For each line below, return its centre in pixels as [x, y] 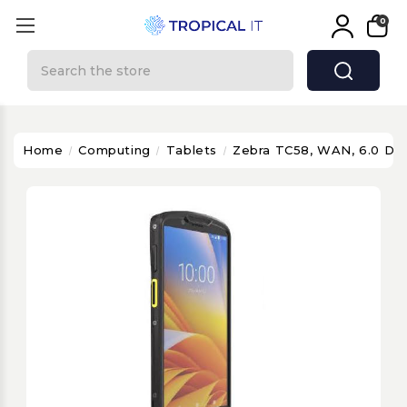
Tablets [192, 150]
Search [52, 59]
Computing [114, 150]
